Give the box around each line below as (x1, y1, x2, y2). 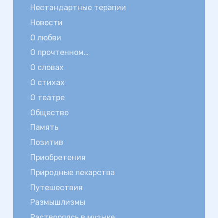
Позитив (30, 138, 63, 147)
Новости (30, 18, 63, 27)
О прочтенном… (30, 48, 89, 57)
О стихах (30, 77, 65, 87)
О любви (30, 33, 61, 42)
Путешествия (30, 182, 83, 192)
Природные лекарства (30, 167, 115, 177)
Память (30, 123, 58, 132)
